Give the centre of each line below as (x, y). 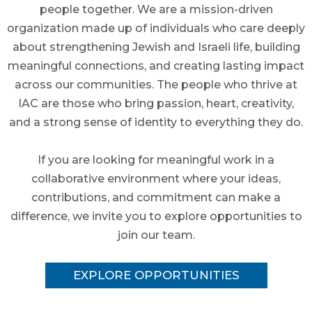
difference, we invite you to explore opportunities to (156, 216)
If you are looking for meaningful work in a (156, 160)
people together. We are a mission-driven (156, 9)
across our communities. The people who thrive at (156, 85)
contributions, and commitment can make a (156, 197)
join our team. (156, 235)
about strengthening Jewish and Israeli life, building (156, 47)
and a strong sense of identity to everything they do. (156, 122)
